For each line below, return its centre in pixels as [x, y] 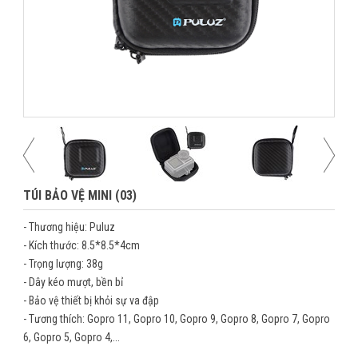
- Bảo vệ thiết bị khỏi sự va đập [91, 300]
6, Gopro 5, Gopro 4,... [72, 337]
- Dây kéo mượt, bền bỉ [73, 282]
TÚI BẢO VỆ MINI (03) [80, 195]
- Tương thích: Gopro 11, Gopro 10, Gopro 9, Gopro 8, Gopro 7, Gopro [177, 319]
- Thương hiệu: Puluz [69, 227]
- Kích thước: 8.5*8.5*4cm [82, 245]
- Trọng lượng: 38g [63, 264]
